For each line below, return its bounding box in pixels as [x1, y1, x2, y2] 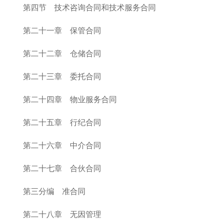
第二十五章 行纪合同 [23, 118, 101, 127]
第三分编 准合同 [23, 187, 86, 196]
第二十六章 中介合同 [23, 141, 101, 150]
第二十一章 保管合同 [23, 26, 101, 35]
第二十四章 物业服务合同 [23, 95, 117, 104]
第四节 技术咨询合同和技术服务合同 [23, 3, 156, 12]
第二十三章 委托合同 [23, 72, 101, 81]
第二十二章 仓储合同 [23, 49, 101, 58]
